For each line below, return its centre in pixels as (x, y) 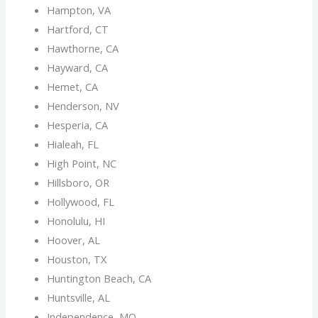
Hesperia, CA (78, 125)
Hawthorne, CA (83, 48)
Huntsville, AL (79, 297)
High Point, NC (82, 163)
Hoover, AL (74, 240)
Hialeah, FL (73, 144)
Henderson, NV (83, 105)
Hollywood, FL (81, 201)
